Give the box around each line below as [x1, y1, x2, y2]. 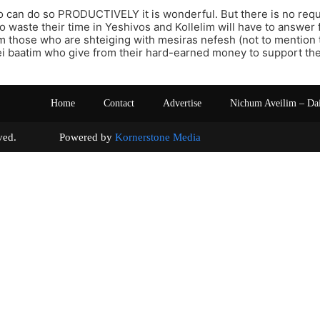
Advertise [163, 98, 201, 109]
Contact [104, 98, 134, 109]
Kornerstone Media [115, 131, 201, 144]
